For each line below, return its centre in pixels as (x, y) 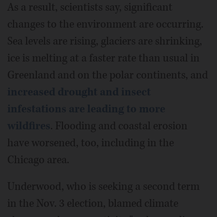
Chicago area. (38, 160)
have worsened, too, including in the (91, 143)
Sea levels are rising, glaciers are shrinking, (105, 41)
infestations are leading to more (86, 109)
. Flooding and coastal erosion (119, 126)
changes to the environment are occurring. (105, 24)
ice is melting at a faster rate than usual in (103, 58)
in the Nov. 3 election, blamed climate (93, 203)
